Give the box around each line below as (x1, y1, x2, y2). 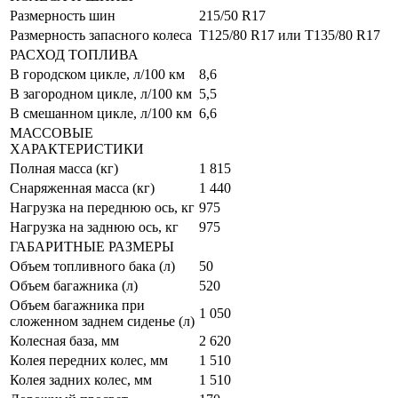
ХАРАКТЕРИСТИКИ (10, 141, 144, 157)
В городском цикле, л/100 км (10, 67, 185, 83)
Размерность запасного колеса (10, 28, 192, 44)
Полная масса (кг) (10, 161, 118, 177)
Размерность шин (10, 8, 115, 24)
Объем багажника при (10, 298, 145, 314)
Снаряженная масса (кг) (10, 180, 155, 196)
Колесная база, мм (10, 333, 119, 349)
